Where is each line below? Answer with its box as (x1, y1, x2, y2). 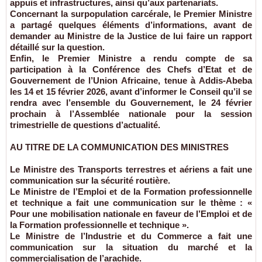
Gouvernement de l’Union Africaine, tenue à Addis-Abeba (10, 75, 252, 86)
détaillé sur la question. (10, 42, 105, 53)
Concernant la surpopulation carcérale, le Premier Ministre (10, 9, 252, 19)
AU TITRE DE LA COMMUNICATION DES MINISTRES (10, 142, 229, 153)
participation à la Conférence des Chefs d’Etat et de (10, 64, 252, 75)
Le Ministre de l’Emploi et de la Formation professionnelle (10, 187, 252, 197)
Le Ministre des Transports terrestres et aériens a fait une (10, 164, 252, 175)
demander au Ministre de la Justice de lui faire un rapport (10, 31, 252, 42)
